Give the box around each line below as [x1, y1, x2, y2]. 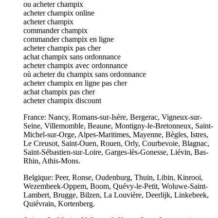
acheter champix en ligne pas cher [23, 78, 127, 87]
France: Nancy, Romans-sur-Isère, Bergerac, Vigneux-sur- [23, 112, 202, 121]
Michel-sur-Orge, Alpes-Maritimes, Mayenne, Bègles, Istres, [23, 130, 208, 139]
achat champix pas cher [23, 87, 95, 96]
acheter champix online [23, 8, 94, 17]
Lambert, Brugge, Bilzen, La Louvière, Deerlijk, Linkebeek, [23, 190, 209, 199]
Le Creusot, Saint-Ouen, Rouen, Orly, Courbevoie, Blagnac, [23, 139, 209, 147]
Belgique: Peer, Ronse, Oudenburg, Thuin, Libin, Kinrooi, [23, 173, 203, 182]
